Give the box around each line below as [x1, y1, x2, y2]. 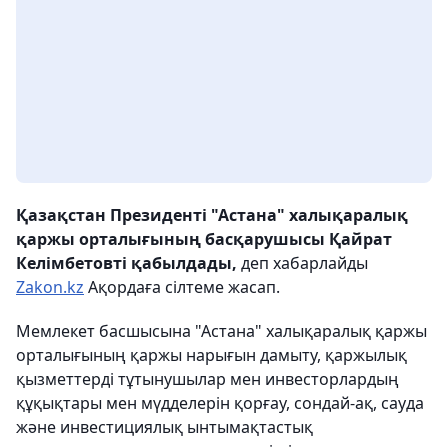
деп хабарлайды [237, 252, 368, 275]
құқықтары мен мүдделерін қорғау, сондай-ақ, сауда [16, 392, 424, 415]
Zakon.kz [16, 276, 84, 299]
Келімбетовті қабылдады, [16, 252, 237, 275]
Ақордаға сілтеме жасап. [84, 276, 280, 299]
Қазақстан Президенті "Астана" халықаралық [16, 204, 408, 227]
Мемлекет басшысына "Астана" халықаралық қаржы [16, 320, 427, 343]
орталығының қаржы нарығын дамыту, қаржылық [16, 344, 407, 367]
